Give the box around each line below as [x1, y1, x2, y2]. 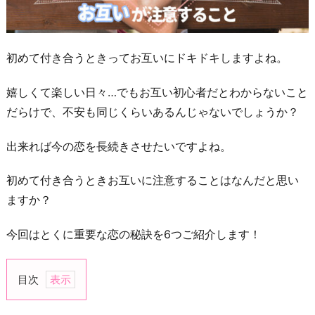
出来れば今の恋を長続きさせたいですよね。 [6, 139, 231, 153]
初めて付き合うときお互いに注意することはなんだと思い [6, 173, 299, 188]
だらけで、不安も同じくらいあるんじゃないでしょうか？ [6, 104, 299, 119]
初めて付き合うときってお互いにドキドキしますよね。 [6, 50, 288, 65]
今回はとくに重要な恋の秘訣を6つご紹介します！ [6, 227, 261, 242]
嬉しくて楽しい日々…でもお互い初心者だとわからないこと [6, 84, 308, 99]
